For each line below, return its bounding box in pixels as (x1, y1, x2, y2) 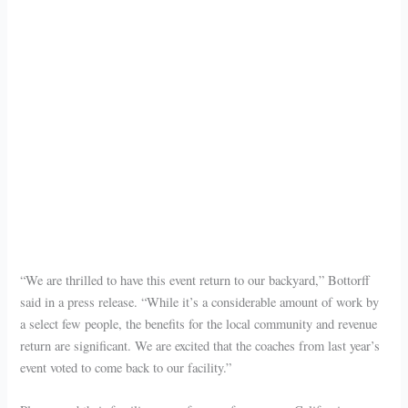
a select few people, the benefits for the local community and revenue (20, 315, 378, 332)
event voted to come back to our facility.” (20, 359, 232, 376)
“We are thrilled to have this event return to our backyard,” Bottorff (20, 271, 371, 289)
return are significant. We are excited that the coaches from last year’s (20, 337, 381, 354)
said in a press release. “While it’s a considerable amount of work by (20, 293, 380, 311)
